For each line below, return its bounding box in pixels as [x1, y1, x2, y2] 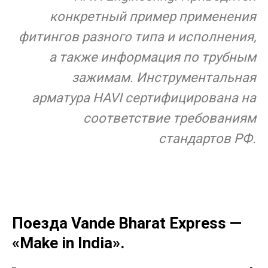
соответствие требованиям [83, 111, 256, 126]
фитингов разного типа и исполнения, [19, 29, 256, 44]
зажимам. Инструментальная [72, 70, 256, 85]
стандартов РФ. [159, 131, 256, 146]
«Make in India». [12, 234, 124, 252]
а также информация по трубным [49, 50, 256, 65]
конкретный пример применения [50, 9, 256, 24]
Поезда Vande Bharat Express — [12, 214, 242, 232]
